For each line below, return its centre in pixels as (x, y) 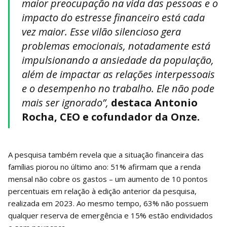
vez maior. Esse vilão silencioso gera (101, 31)
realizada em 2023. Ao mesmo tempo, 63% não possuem (108, 203)
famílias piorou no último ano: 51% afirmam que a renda (104, 166)
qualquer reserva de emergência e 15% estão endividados (110, 215)
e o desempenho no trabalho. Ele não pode (118, 88)
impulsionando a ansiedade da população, (118, 60)
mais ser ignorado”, (65, 102)
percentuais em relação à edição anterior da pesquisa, (102, 191)
